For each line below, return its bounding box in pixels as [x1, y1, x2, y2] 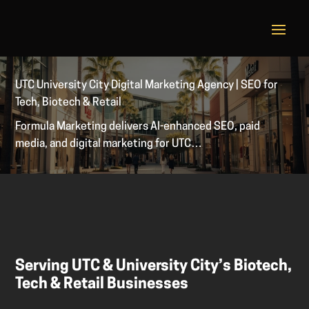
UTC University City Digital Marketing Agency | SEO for [15, 80, 279, 92]
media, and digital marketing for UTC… [15, 139, 203, 150]
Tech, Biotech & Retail [15, 97, 122, 109]
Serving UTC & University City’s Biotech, [15, 259, 292, 275]
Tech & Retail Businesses [15, 277, 189, 293]
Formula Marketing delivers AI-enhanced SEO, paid [15, 121, 261, 133]
